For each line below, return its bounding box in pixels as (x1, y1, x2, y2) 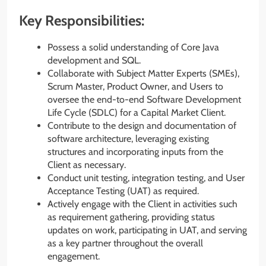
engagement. (47, 250, 100, 262)
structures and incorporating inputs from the (47, 145, 223, 157)
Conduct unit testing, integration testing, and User (47, 172, 245, 183)
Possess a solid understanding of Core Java (47, 41, 219, 53)
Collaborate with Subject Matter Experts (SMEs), (47, 67, 239, 79)
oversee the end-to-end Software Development (47, 93, 241, 105)
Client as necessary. (47, 159, 126, 170)
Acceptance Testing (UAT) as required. (47, 185, 199, 197)
